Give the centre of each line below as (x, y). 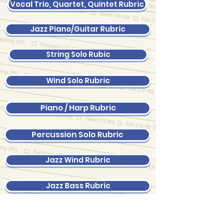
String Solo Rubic (78, 54)
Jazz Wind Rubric (78, 160)
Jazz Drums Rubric (79, 211)
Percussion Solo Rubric (77, 135)
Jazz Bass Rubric (78, 186)
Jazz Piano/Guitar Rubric (78, 29)
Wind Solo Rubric (78, 81)
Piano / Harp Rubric (78, 108)
